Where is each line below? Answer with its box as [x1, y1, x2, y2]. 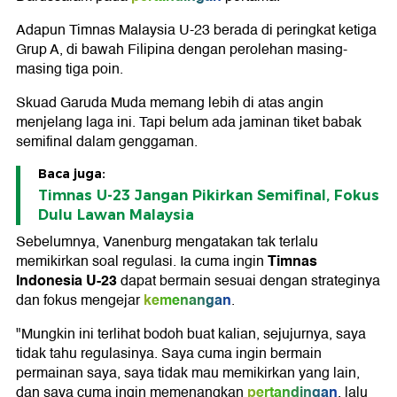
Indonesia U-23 [16, 269, 117, 293]
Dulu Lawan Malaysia [38, 206, 194, 224]
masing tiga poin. [16, 58, 123, 82]
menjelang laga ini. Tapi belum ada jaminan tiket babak [16, 111, 362, 135]
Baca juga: [38, 166, 105, 183]
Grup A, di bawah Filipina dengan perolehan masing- [16, 38, 347, 62]
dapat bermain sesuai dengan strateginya [117, 269, 380, 293]
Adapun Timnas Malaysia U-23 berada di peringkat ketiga [16, 19, 377, 43]
